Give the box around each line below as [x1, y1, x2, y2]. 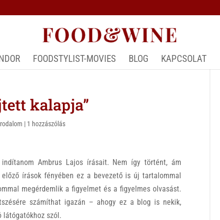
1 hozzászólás [27, 120, 66, 128]
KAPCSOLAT [161, 53, 207, 64]
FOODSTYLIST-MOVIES [32, 53, 116, 64]
